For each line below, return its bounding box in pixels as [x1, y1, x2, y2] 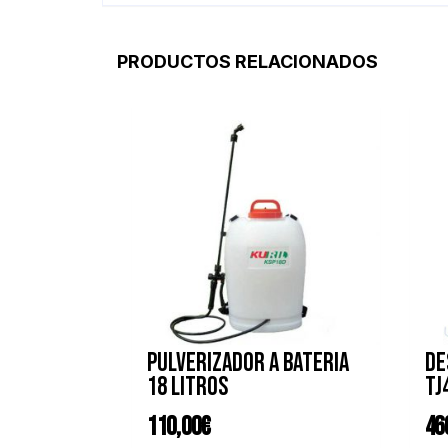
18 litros [147, 372, 228, 404]
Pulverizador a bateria [147, 348, 349, 380]
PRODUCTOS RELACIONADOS [117, 51, 378, 73]
